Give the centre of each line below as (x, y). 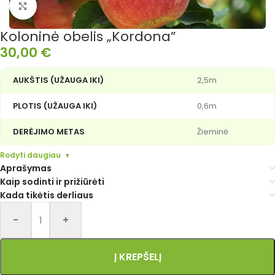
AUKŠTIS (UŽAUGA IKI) (58, 80)
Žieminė (213, 132)
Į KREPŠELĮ (137, 257)
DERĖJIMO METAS (49, 132)
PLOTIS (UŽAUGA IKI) (55, 106)
